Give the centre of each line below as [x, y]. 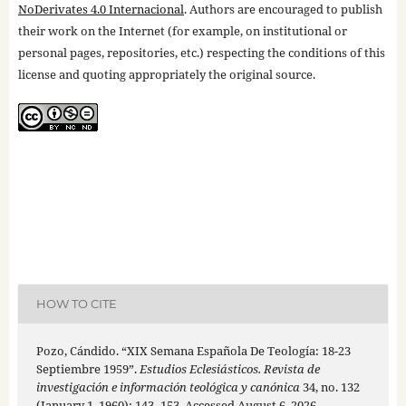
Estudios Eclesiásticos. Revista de [229, 368]
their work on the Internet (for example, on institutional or [182, 30]
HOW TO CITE [76, 304]
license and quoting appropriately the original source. [166, 74]
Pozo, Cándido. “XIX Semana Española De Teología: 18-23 [193, 350]
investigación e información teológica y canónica [168, 387]
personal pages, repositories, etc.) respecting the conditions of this [201, 52]
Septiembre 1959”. [87, 368]
